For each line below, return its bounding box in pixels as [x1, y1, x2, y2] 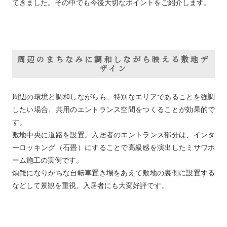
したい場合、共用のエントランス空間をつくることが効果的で [12, 105, 215, 114]
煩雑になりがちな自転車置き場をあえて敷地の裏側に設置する [12, 169, 215, 177]
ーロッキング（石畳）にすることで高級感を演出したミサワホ [12, 143, 215, 152]
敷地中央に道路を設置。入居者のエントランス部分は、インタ [12, 131, 215, 139]
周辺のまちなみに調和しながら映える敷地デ [17, 54, 210, 65]
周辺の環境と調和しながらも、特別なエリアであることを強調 [12, 93, 215, 101]
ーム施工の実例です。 [12, 156, 83, 165]
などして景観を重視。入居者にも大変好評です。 [12, 181, 168, 190]
